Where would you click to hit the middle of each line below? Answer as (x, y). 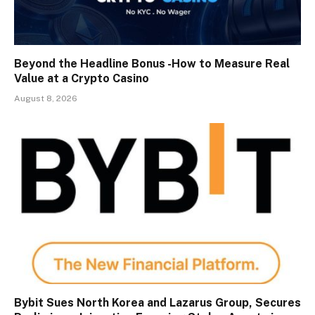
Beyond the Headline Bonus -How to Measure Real (152, 63)
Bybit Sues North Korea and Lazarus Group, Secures (157, 303)
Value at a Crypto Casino (82, 78)
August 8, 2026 (46, 98)
